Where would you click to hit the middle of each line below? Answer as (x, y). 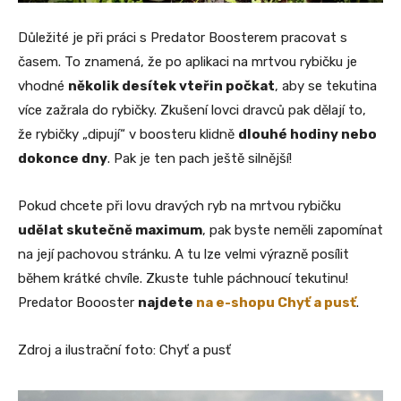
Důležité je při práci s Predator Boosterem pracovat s (183, 37)
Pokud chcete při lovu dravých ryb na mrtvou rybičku (179, 205)
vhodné (43, 85)
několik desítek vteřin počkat (171, 85)
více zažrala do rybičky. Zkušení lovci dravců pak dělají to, (192, 110)
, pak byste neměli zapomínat (293, 230)
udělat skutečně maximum (110, 230)
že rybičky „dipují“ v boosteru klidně (128, 134)
